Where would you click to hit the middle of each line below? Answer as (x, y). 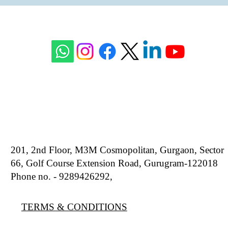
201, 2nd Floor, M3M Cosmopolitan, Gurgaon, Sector (118, 150)
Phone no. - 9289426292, (63, 177)
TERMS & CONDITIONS (74, 207)
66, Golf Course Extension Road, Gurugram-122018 (115, 163)
